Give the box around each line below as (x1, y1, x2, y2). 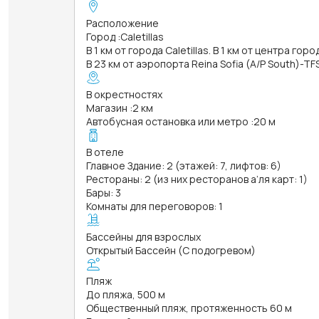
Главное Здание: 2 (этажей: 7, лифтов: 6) (86, 158, 281, 172)
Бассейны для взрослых (86, 229, 201, 244)
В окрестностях (86, 87, 162, 101)
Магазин (86, 100, 127, 115)
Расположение (86, 16, 159, 30)
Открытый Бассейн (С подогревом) (86, 243, 256, 257)
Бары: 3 (86, 185, 121, 199)
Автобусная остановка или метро (86, 114, 249, 128)
